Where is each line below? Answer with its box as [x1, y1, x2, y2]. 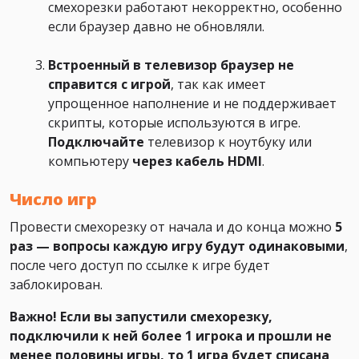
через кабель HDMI [132, 152, 262, 171]
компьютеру [48, 152, 132, 171]
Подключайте [48, 133, 144, 151]
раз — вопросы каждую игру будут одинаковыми [10, 237, 345, 256]
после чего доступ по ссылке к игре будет [10, 256, 270, 275]
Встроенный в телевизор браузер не [48, 56, 294, 75]
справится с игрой [48, 75, 171, 94]
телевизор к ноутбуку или [144, 133, 312, 151]
